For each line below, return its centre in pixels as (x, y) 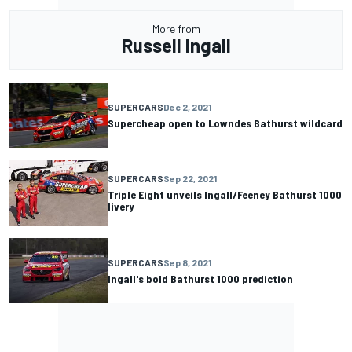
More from (176, 28)
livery (121, 207)
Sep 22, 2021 (190, 179)
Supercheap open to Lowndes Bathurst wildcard (225, 123)
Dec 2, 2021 (187, 106)
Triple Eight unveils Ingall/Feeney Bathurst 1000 (225, 195)
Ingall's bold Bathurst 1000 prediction (200, 279)
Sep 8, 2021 (187, 262)
